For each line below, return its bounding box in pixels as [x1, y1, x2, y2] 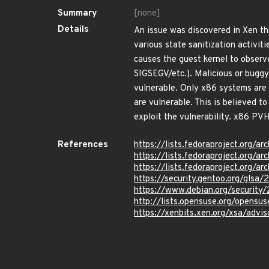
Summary [58, 8, 97, 19]
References [58, 139, 108, 151]
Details [58, 24, 89, 35]
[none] [134, 8, 160, 19]
